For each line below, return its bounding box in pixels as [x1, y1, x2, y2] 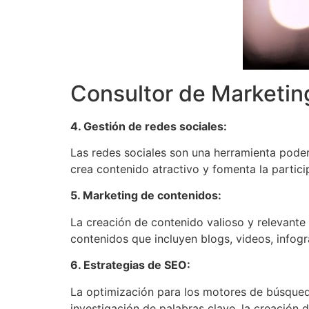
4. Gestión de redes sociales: [70, 119, 227, 133]
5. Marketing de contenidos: [70, 188, 221, 203]
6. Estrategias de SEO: [70, 258, 190, 272]
